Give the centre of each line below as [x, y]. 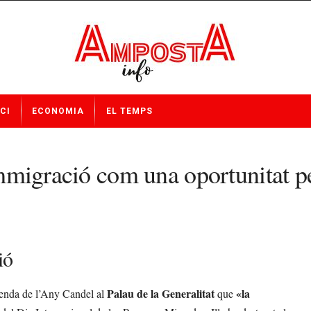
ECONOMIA [58, 111]
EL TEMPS [129, 111]
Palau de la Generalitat [161, 293]
